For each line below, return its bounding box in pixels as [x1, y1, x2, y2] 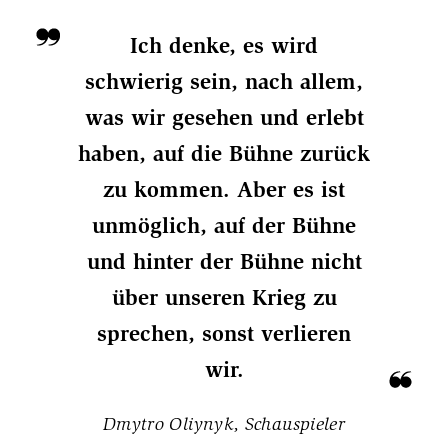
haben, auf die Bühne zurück [78, 140, 370, 168]
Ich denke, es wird [130, 32, 318, 60]
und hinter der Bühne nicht [86, 248, 362, 276]
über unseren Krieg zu [111, 284, 337, 312]
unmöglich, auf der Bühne [92, 212, 356, 240]
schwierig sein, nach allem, [85, 68, 363, 96]
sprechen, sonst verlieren [97, 320, 351, 348]
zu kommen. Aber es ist [103, 176, 345, 204]
